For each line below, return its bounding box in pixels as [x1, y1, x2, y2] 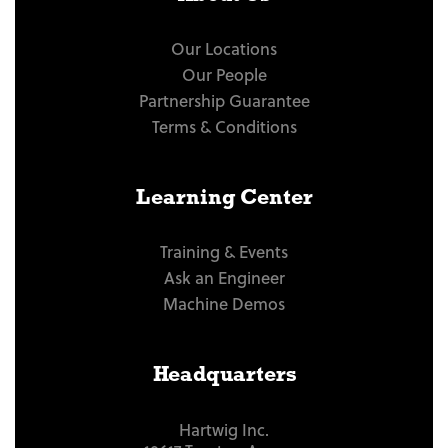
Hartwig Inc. [179, 417, 269, 442]
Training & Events [160, 238, 288, 263]
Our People [181, 61, 267, 86]
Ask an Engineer [163, 264, 285, 289]
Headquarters [152, 360, 296, 387]
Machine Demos [163, 290, 285, 315]
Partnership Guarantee [138, 87, 310, 112]
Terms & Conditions [151, 113, 297, 138]
